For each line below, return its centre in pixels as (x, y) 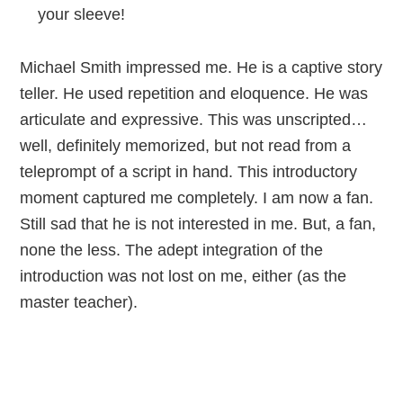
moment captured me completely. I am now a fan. (197, 198)
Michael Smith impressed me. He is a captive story (201, 67)
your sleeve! (82, 14)
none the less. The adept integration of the (172, 250)
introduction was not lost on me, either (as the (184, 276)
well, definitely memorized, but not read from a (186, 146)
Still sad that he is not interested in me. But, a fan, (198, 224)
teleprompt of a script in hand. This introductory (189, 172)
